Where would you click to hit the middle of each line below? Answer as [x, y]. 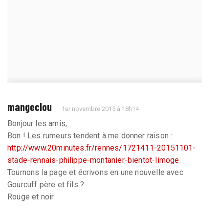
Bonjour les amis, [37, 123]
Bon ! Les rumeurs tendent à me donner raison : [90, 135]
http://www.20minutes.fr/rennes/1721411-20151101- [102, 148]
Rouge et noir [31, 197]
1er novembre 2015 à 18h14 [100, 109]
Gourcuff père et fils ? [46, 184]
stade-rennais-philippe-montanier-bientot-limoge [93, 160]
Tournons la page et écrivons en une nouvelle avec [95, 172]
